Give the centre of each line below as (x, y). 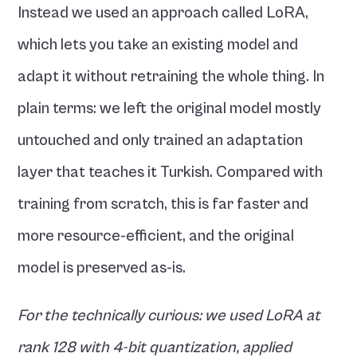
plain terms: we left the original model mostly (170, 109)
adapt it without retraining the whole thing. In (171, 77)
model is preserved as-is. (102, 268)
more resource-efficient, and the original (156, 236)
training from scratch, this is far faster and (163, 204)
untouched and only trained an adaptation (161, 141)
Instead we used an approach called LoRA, (163, 13)
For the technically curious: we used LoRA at (169, 316)
